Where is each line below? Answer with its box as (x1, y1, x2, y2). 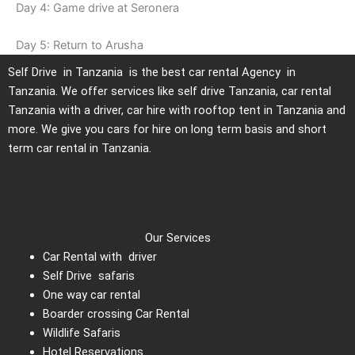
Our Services (144, 231, 211, 246)
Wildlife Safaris (42, 326, 124, 341)
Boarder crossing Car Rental (42, 307, 189, 322)
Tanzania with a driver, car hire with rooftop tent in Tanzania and (8, 102, 345, 117)
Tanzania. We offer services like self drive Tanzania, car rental (8, 83, 331, 98)
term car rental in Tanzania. (8, 140, 151, 155)
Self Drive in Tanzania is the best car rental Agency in (8, 64, 296, 79)
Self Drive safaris (42, 269, 138, 284)
